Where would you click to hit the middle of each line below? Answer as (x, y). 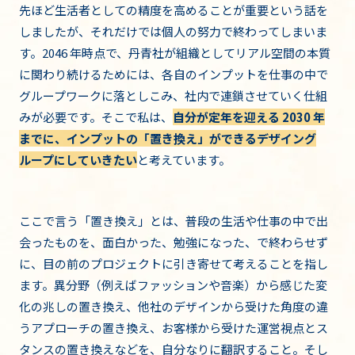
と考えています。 (184, 160)
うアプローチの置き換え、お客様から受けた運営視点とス (174, 328)
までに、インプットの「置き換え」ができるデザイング (168, 139)
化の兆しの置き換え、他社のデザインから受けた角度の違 (174, 307)
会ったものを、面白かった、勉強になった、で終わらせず (174, 242)
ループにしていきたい (78, 160)
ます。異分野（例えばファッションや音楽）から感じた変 (173, 285)
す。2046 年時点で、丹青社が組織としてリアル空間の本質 (175, 53)
